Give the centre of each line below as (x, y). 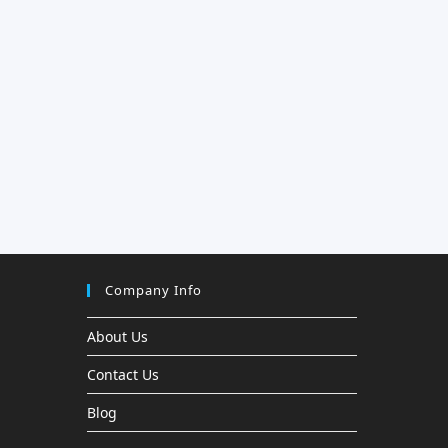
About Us (117, 336)
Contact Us (123, 374)
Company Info (153, 290)
